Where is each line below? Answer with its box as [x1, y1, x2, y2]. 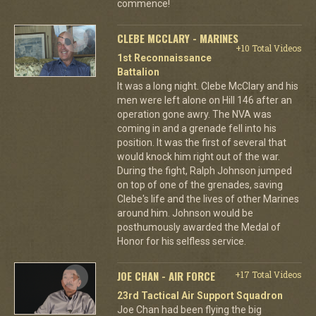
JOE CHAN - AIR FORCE [116, 267, 215, 284]
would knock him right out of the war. [116, 150, 280, 162]
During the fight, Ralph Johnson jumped [116, 164, 292, 176]
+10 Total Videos [235, 42, 302, 54]
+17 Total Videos [234, 268, 302, 280]
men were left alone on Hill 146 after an [116, 94, 292, 106]
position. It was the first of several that [116, 136, 286, 148]
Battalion [116, 66, 159, 78]
